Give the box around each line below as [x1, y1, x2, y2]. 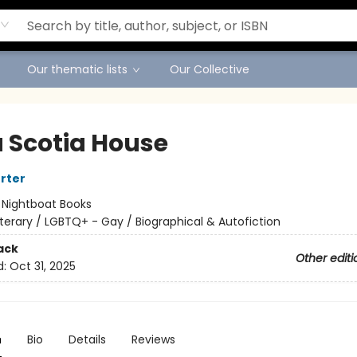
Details [68, 331, 106, 347]
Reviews [131, 331, 175, 347]
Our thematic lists [27, 61, 127, 77]
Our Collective [170, 61, 249, 77]
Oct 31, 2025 [9, 258, 76, 275]
